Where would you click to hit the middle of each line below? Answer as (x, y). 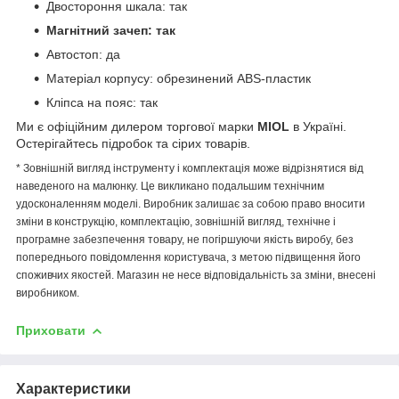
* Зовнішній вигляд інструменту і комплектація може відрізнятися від (190, 168)
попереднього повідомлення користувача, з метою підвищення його (188, 257)
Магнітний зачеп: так (111, 30)
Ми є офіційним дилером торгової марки (137, 126)
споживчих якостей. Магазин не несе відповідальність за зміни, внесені (196, 275)
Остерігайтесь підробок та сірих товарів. (133, 143)
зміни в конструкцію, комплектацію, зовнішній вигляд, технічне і (176, 221)
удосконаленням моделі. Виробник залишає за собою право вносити (191, 204)
